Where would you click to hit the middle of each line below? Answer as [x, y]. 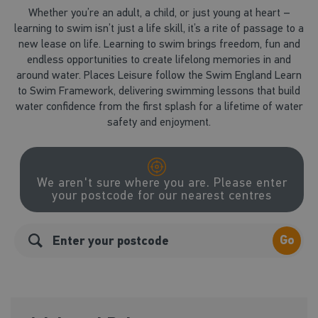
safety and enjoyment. [159, 122]
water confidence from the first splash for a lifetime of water [159, 106]
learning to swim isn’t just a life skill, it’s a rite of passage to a [159, 28]
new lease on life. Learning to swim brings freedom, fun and [159, 44]
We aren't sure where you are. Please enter [162, 182]
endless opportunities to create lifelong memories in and [159, 59]
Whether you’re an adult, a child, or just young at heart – [159, 12]
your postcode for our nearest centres [162, 195]
